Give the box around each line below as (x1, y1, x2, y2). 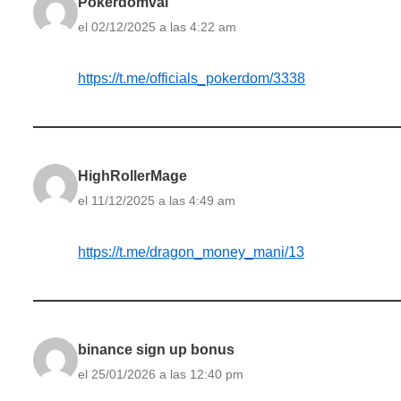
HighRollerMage (78, 167, 187, 183)
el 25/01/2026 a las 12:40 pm (78, 366, 243, 381)
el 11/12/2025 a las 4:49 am (78, 192, 235, 208)
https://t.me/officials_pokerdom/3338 (78, 70, 305, 86)
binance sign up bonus (78, 341, 235, 357)
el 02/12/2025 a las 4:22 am (78, 19, 236, 34)
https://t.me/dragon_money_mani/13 (78, 243, 304, 260)
